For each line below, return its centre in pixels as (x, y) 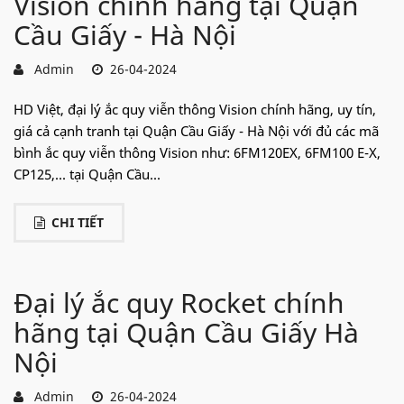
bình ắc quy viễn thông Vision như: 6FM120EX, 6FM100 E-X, (197, 152)
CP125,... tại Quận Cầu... (87, 174)
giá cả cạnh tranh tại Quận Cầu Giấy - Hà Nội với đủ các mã (196, 130)
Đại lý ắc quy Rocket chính (179, 302)
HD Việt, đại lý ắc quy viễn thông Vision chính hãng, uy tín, (195, 109)
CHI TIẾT (78, 222)
